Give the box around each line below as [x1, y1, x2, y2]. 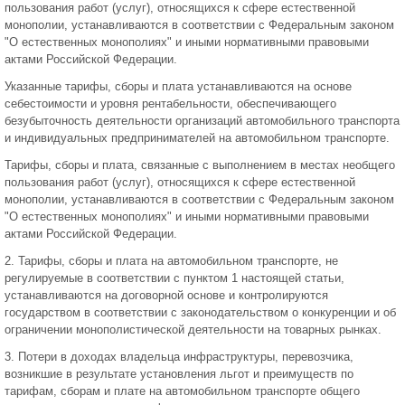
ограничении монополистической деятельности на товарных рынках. [5, 323, 381, 336]
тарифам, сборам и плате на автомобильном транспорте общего [5, 384, 360, 398]
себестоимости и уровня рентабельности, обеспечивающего [5, 97, 336, 110]
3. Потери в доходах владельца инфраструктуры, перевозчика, [5, 350, 353, 363]
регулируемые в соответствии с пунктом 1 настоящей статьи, [5, 271, 344, 285]
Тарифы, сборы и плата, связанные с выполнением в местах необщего [5, 158, 395, 172]
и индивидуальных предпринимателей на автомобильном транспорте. [5, 131, 390, 145]
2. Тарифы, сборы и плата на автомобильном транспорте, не [5, 254, 338, 268]
